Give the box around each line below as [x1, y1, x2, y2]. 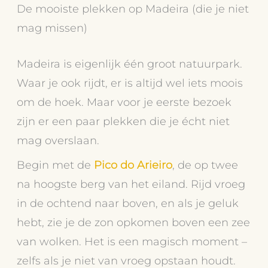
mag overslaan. [17, 133, 100, 147]
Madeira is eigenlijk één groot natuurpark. [17, 56, 243, 71]
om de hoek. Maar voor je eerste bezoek [17, 95, 232, 109]
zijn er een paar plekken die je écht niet [17, 114, 230, 128]
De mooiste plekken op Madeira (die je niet [17, 2, 249, 16]
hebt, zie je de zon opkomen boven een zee [17, 215, 251, 229]
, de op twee [172, 157, 239, 172]
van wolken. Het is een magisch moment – [17, 234, 248, 248]
